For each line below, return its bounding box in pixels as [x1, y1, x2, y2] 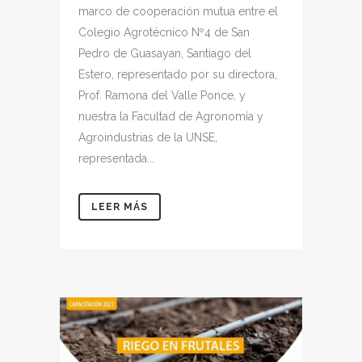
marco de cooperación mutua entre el [78, 4, 278, 18]
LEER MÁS [91, 200, 148, 213]
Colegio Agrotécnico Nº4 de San [78, 25, 250, 39]
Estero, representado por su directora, [78, 67, 277, 81]
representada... [78, 151, 154, 165]
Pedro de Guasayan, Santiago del [78, 46, 251, 60]
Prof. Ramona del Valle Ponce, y [78, 88, 246, 102]
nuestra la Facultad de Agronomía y [78, 109, 263, 123]
